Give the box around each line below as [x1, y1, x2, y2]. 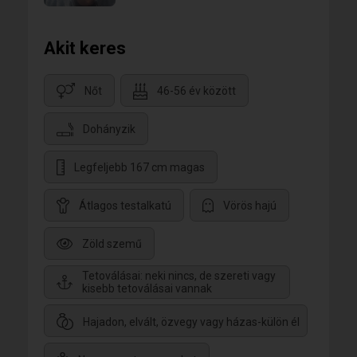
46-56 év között [157, 84, 236, 98]
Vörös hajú [223, 199, 277, 213]
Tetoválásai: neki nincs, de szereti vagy [82, 269, 276, 283]
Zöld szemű [82, 237, 142, 251]
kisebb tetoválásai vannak [82, 282, 212, 296]
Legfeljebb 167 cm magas [74, 161, 205, 175]
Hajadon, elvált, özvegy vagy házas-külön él [83, 315, 300, 328]
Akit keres [44, 38, 126, 58]
